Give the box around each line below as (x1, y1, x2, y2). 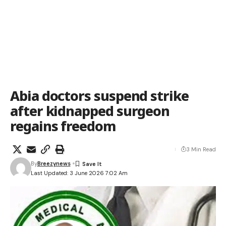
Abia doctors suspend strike (10, 86, 189, 105)
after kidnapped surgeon (10, 101, 170, 120)
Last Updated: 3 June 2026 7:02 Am (30, 169, 128, 177)
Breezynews (37, 160, 71, 167)
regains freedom (10, 117, 116, 135)
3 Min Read (186, 146, 216, 153)
